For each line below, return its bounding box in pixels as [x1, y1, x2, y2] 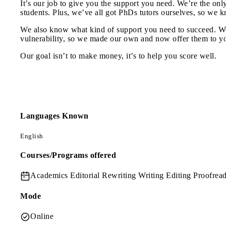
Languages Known [20, 111, 89, 120]
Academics [30, 171, 70, 180]
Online [30, 211, 53, 220]
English [20, 132, 43, 140]
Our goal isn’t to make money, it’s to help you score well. [20, 51, 216, 60]
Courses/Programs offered [20, 151, 116, 160]
